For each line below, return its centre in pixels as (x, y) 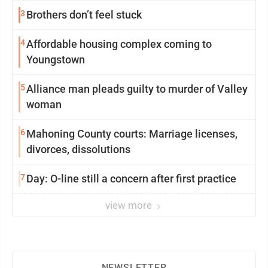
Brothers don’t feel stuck (84, 15)
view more (130, 205)
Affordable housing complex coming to (119, 44)
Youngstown (56, 60)
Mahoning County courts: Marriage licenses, (132, 134)
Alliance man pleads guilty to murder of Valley (137, 89)
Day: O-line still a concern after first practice (131, 179)
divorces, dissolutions (78, 150)
